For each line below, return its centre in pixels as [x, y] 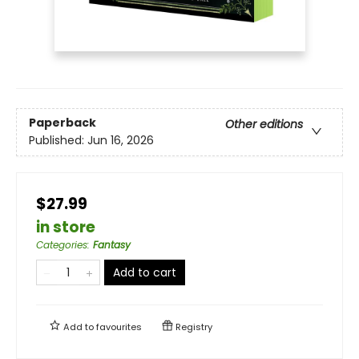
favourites [119, 327]
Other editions [264, 124]
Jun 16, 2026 [121, 140]
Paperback [63, 122]
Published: [58, 140]
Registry [193, 327]
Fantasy [112, 244]
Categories [62, 244]
